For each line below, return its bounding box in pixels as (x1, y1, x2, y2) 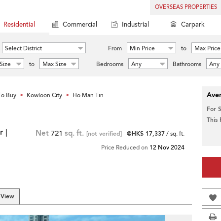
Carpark (181, 20, 205, 29)
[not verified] (86, 130, 122, 138)
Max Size (42, 60, 67, 68)
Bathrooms (173, 60, 201, 68)
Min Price (130, 44, 155, 52)
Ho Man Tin (73, 91, 104, 99)
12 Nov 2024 (149, 144, 184, 151)
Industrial (122, 20, 149, 29)
